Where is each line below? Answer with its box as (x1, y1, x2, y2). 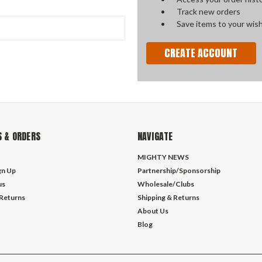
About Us (137, 206, 168, 215)
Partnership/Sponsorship (137, 166, 220, 175)
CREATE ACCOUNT (164, 44, 238, 61)
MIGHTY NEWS (137, 152, 189, 161)
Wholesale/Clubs (137, 179, 194, 188)
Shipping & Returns (137, 192, 199, 202)
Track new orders (177, 6, 241, 16)
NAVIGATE (137, 129, 173, 143)
